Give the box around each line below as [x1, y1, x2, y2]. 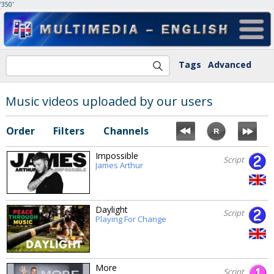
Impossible [95, 150, 138, 162]
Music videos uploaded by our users [5, 92, 213, 109]
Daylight [95, 203, 128, 215]
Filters [53, 124, 84, 138]
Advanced [207, 59, 251, 71]
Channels [103, 124, 149, 138]
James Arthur [95, 160, 143, 171]
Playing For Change [95, 213, 166, 224]
